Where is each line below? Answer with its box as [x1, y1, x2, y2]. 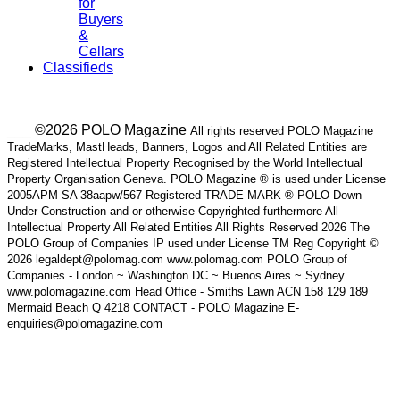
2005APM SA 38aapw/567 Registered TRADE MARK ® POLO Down [7, 187, 362, 202]
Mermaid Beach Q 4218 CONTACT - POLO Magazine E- [7, 300, 299, 314]
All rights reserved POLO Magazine [190, 123, 373, 137]
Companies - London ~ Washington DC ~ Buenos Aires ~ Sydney [7, 268, 345, 282]
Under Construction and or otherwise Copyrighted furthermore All [7, 204, 338, 218]
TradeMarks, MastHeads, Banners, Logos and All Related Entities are [7, 139, 367, 154]
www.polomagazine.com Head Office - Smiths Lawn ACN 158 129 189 [7, 284, 368, 298]
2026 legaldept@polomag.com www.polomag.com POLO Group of [7, 252, 347, 266]
